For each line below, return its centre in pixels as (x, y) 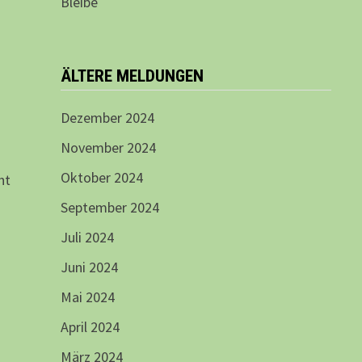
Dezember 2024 (107, 118)
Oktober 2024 (101, 178)
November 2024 (108, 148)
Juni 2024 (89, 267)
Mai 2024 (87, 297)
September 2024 (109, 208)
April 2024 (90, 327)
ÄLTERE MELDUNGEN (132, 76)
